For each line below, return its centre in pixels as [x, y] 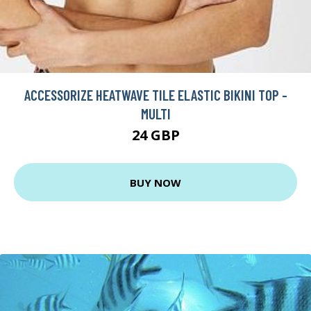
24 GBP [155, 135]
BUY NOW [155, 182]
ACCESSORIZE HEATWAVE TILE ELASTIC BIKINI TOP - [155, 95]
